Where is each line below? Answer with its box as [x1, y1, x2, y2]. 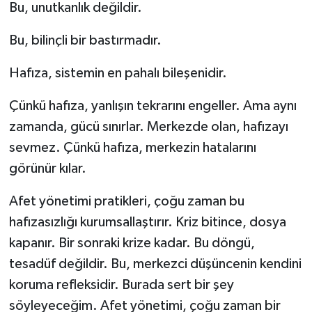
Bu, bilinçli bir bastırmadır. [8, 33, 162, 48]
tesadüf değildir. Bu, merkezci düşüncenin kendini [8, 257, 302, 272]
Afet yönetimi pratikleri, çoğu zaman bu [8, 194, 244, 209]
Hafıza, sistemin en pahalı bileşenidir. [8, 66, 227, 81]
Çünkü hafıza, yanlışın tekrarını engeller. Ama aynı [8, 99, 297, 114]
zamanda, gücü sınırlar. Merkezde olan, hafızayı [8, 120, 288, 134]
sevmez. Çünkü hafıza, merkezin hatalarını [8, 141, 256, 155]
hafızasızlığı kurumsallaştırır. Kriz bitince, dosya [8, 215, 286, 230]
